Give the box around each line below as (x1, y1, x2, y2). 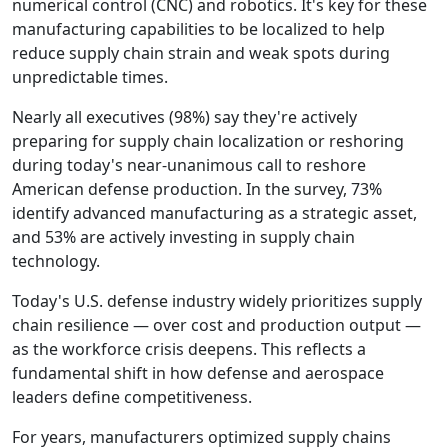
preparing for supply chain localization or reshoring (12, 129, 404, 152)
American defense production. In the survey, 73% (12, 177, 382, 200)
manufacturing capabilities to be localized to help (12, 17, 385, 40)
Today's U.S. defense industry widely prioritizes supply (12, 289, 422, 312)
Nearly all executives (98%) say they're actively (12, 105, 357, 128)
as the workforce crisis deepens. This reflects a (12, 337, 366, 360)
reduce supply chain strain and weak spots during (12, 41, 390, 64)
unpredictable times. (12, 65, 168, 88)
